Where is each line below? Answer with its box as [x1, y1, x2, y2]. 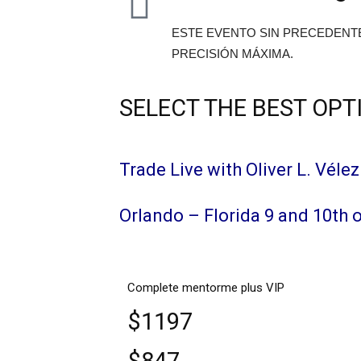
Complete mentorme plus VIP [127, 280, 284, 295]
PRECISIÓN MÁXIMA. [172, 47, 293, 60]
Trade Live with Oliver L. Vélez [119, 160, 359, 180]
